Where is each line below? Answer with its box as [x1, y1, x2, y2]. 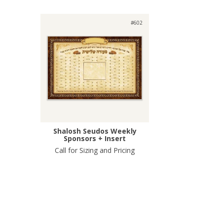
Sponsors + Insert [64, 133, 126, 143]
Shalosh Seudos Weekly [53, 126, 137, 136]
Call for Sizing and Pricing [55, 145, 135, 155]
